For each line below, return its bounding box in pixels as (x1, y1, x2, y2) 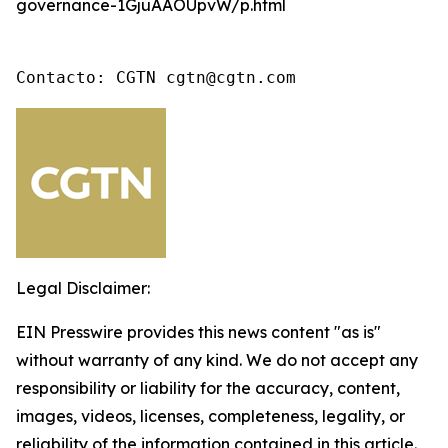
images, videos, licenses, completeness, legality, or (16, 406, 405, 426)
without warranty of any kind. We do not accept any (16, 350, 418, 370)
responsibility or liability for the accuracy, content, (16, 378, 400, 398)
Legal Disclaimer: (16, 278, 150, 298)
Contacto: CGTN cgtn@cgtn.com (16, 68, 296, 87)
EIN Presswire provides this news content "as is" (16, 322, 381, 342)
